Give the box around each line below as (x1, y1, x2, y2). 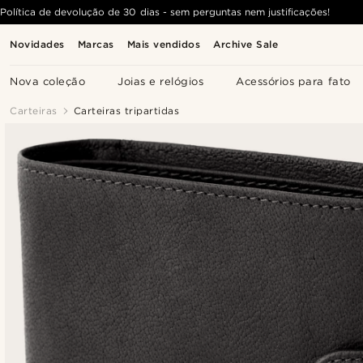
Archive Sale (213, 38, 279, 50)
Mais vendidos (126, 38, 201, 50)
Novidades (10, 38, 65, 50)
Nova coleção (10, 75, 86, 88)
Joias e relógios (117, 75, 204, 88)
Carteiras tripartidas (73, 105, 180, 117)
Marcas (77, 38, 114, 50)
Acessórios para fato (236, 75, 351, 88)
